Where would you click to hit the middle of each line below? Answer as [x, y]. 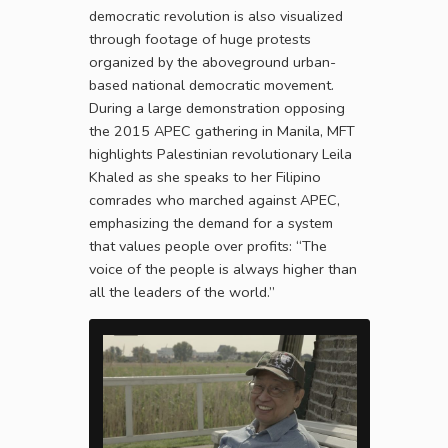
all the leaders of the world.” [182, 292]
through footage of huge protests [200, 39]
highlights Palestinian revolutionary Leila [220, 154]
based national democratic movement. [211, 85]
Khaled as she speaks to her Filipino [205, 177]
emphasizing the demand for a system [211, 223]
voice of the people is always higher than [223, 269]
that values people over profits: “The [208, 246]
